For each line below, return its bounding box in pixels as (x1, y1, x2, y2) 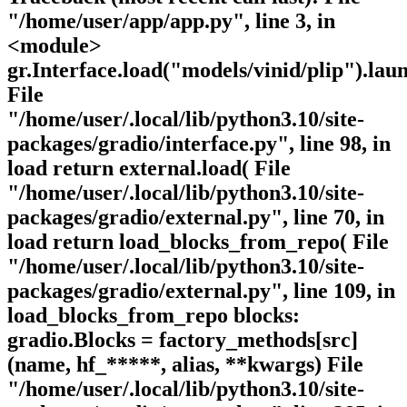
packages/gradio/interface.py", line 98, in (7, 132, 391, 156)
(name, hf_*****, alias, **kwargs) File (7, 352, 363, 377)
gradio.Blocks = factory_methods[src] (7, 328, 358, 352)
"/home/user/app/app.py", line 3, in (7, 9, 335, 34)
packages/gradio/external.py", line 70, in (7, 205, 384, 230)
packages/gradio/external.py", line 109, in (7, 279, 395, 303)
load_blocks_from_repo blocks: (7, 303, 300, 328)
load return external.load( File (7, 156, 291, 181)
